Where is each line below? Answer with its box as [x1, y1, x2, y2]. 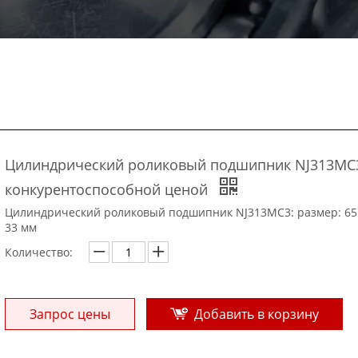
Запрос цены [30, 304, 110, 323]
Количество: [5, 244, 73, 260]
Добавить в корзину [194, 304, 319, 323]
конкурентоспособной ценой [5, 179, 212, 199]
